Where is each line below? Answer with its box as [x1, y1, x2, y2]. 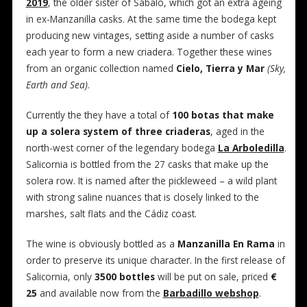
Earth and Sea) [25, 78, 88, 91]
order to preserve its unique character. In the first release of [25, 254, 285, 267]
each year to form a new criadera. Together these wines [25, 45, 272, 58]
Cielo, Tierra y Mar [175, 62, 265, 75]
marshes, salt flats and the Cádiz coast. [25, 207, 197, 220]
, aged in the [210, 125, 265, 138]
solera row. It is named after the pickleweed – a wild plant [25, 174, 277, 187]
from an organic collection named [25, 62, 176, 75]
